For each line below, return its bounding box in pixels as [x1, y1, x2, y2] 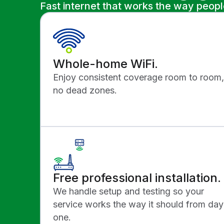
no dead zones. [53, 84, 117, 95]
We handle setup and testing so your [53, 185, 204, 196]
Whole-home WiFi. [53, 56, 158, 71]
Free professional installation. [53, 170, 221, 185]
